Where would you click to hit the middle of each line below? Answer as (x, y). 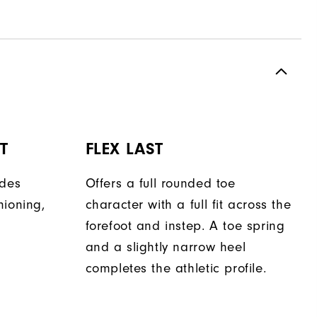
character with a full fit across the (188, 205)
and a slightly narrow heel (166, 248)
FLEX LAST (124, 149)
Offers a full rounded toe (160, 184)
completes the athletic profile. (176, 269)
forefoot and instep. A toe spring (185, 226)
